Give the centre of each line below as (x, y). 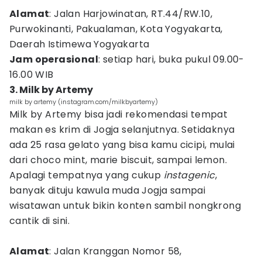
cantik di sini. (41, 221)
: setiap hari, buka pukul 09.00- (171, 59)
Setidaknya (208, 130)
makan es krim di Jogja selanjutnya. (96, 130)
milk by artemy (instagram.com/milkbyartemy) (84, 102)
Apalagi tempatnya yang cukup (87, 175)
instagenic (189, 175)
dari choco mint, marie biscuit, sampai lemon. (118, 160)
